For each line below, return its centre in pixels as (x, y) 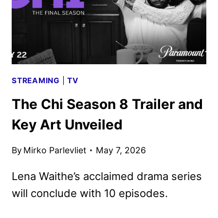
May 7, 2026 (121, 150)
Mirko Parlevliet (55, 150)
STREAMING (36, 80)
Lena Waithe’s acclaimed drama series (107, 176)
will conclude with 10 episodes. (90, 193)
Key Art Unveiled (67, 125)
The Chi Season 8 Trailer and (107, 104)
